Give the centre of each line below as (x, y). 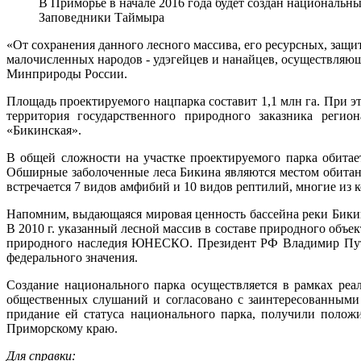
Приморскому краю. (62, 329)
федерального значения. (72, 258)
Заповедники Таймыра (102, 18)
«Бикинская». (44, 131)
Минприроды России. (67, 74)
